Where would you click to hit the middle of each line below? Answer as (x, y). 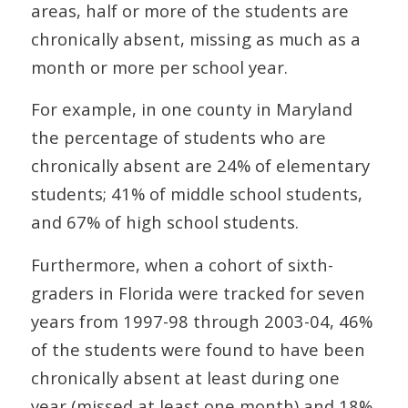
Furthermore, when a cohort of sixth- (182, 264)
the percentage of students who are (178, 138)
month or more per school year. (159, 66)
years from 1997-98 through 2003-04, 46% (201, 321)
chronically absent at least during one (185, 377)
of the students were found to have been (198, 349)
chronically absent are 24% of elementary (200, 166)
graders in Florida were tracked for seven (198, 292)
